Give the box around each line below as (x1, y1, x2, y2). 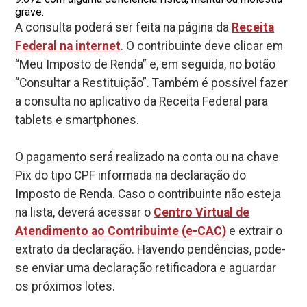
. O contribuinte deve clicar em (121, 38, 284, 53)
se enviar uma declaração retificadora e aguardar (15, 260, 277, 275)
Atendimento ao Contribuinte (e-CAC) (15, 223, 227, 238)
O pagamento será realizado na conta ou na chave (15, 149, 280, 164)
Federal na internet (15, 38, 121, 53)
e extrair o (226, 223, 283, 238)
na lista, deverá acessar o (15, 205, 154, 219)
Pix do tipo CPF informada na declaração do (15, 168, 247, 182)
